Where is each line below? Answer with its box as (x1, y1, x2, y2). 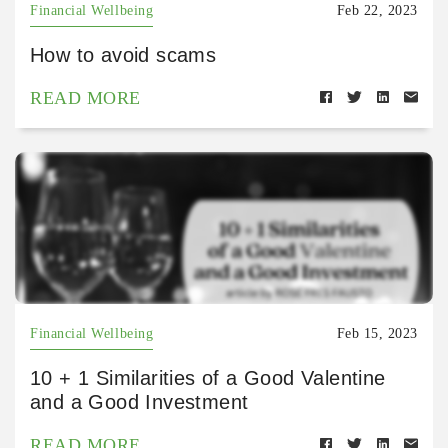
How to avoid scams (30, 44, 217, 66)
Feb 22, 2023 (336, 3, 418, 18)
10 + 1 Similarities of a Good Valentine (30, 367, 386, 389)
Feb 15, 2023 (336, 326, 418, 341)
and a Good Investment (30, 391, 249, 413)
